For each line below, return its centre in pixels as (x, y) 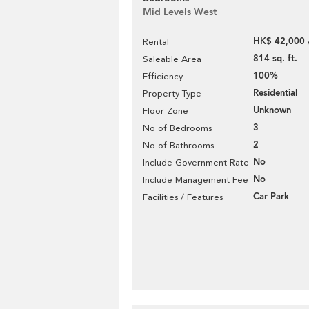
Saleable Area (172, 59)
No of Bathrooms (178, 145)
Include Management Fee (196, 180)
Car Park (271, 197)
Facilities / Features (183, 197)
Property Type (172, 93)
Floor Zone (166, 111)
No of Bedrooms (177, 128)
